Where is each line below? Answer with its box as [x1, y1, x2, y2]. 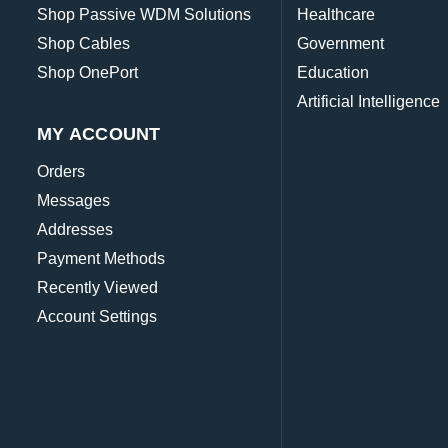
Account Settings [37, 308, 157, 326]
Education [297, 64, 370, 82]
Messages [37, 192, 110, 210]
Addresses [37, 221, 113, 239]
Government [297, 35, 385, 53]
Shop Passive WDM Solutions [37, 6, 251, 24]
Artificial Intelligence [297, 93, 441, 111]
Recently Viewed [37, 279, 158, 297]
